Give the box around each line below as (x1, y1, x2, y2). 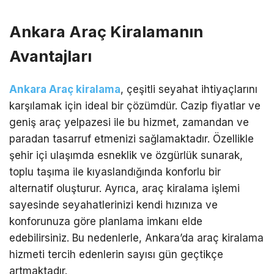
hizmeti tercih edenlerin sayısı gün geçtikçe (9, 248, 223, 261)
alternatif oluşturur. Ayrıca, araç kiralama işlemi (9, 182, 240, 195)
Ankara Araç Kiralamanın (9, 22, 203, 42)
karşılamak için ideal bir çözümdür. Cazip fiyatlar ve (9, 100, 261, 113)
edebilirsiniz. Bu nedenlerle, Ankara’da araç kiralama (9, 232, 264, 245)
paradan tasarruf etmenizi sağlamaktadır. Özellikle (9, 133, 254, 146)
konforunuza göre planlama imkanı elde (9, 215, 202, 228)
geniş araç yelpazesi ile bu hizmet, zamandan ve (9, 116, 249, 129)
